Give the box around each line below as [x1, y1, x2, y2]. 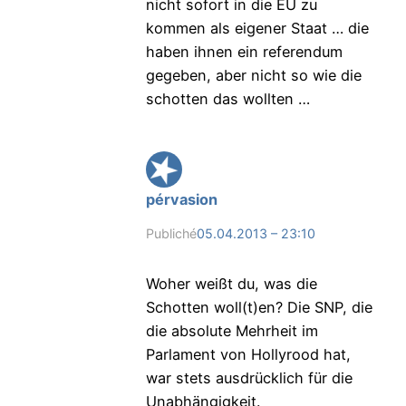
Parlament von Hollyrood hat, [145, 344, 351, 363]
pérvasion [145, 190, 217, 209]
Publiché [145, 226, 197, 242]
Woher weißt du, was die [145, 274, 317, 293]
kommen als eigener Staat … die [145, 18, 369, 37]
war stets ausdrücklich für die [145, 368, 353, 387]
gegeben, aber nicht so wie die [145, 65, 362, 84]
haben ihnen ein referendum [145, 42, 343, 61]
